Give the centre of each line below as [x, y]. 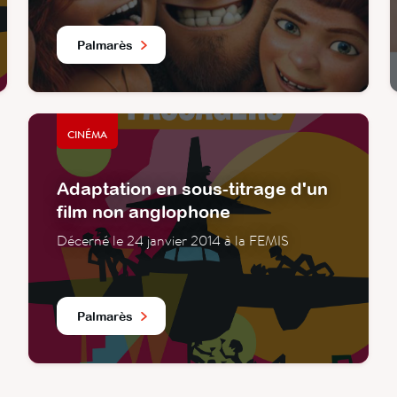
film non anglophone [144, 212]
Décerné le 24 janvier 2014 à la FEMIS [173, 241]
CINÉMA [87, 135]
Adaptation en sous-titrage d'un [192, 189]
